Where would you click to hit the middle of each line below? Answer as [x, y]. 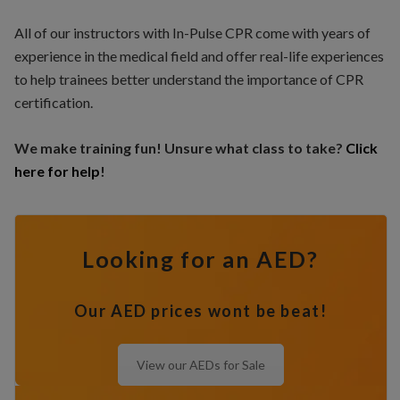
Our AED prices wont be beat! [200, 311]
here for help [57, 171]
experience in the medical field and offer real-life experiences [199, 56]
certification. [53, 103]
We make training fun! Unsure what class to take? [179, 148]
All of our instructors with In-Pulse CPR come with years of [192, 33]
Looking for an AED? [200, 259]
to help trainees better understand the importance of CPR [188, 79]
